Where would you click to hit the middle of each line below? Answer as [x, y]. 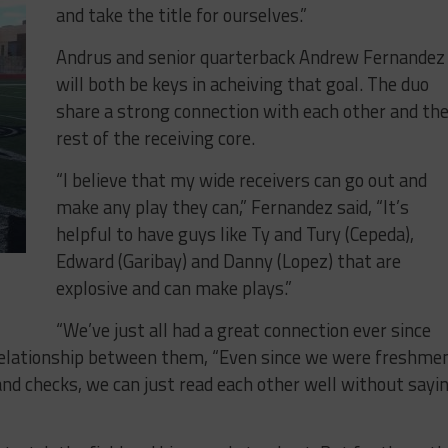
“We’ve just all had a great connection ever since [243, 329]
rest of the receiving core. [155, 137]
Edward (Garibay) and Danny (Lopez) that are [228, 260]
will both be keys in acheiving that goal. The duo [242, 83]
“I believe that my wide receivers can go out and [241, 179]
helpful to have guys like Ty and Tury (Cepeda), [235, 233]
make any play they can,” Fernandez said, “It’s [232, 206]
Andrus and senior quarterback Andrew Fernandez [250, 56]
